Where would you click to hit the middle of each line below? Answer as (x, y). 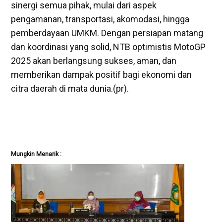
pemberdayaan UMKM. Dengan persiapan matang (107, 33)
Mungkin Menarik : (36, 154)
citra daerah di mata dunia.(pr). (70, 89)
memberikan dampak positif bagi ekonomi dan (102, 75)
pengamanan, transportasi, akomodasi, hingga (100, 19)
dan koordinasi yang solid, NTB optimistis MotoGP (109, 47)
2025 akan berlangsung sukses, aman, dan (94, 61)
